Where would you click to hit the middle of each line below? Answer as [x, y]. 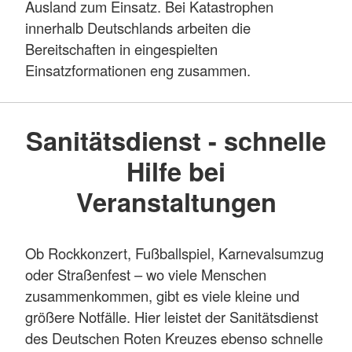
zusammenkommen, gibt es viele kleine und [162, 295]
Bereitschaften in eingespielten [121, 48]
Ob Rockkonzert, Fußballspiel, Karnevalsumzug [174, 253]
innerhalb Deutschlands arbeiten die [138, 27]
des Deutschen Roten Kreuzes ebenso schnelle [174, 337]
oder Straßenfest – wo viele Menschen [146, 274]
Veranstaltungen [176, 202]
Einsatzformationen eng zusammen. [138, 70]
